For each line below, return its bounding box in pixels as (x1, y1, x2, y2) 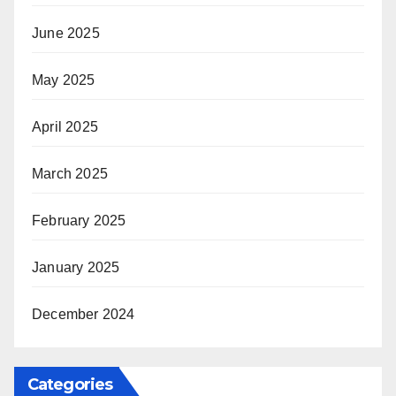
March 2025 (32, 165, 108, 181)
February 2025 (32, 212, 126, 228)
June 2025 (32, 25, 100, 41)
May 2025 (32, 72, 95, 88)
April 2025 (32, 118, 98, 134)
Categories (27, 374, 112, 394)
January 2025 (32, 259, 120, 275)
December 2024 (32, 306, 135, 322)
